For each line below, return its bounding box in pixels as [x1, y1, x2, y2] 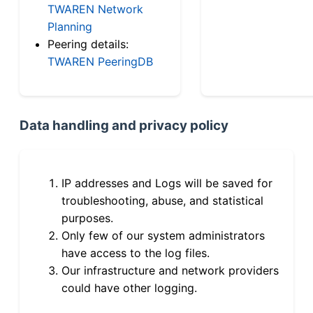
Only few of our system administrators [61, 228, 265, 242]
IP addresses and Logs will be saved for [61, 175, 272, 190]
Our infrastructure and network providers [61, 263, 279, 277]
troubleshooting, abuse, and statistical [61, 193, 263, 208]
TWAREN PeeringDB [48, 54, 153, 68]
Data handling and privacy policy [20, 117, 228, 133]
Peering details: [48, 36, 129, 51]
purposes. [61, 210, 113, 225]
